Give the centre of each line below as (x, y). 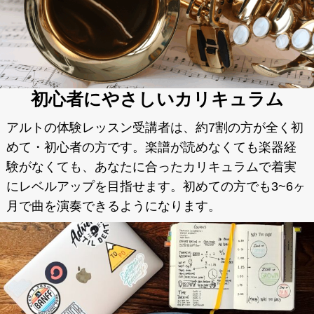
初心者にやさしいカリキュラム (157, 100)
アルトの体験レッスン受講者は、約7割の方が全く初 (155, 128)
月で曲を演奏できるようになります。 (113, 206)
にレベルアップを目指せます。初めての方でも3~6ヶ (156, 187)
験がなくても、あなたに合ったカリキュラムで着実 (151, 167)
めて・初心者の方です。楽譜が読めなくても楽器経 (151, 148)
